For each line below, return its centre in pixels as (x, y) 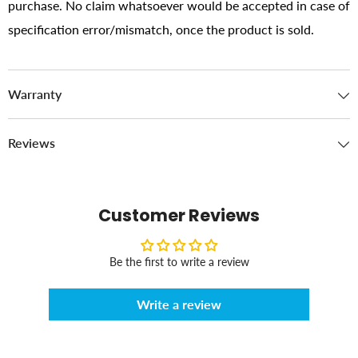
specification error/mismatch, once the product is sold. (161, 30)
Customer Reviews (179, 216)
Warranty (35, 94)
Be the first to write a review (179, 262)
